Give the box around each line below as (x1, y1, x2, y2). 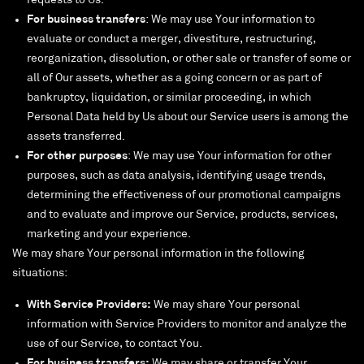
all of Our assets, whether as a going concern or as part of (27, 72, 322, 85)
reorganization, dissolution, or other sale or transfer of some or (27, 53, 351, 66)
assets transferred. (27, 131, 125, 144)
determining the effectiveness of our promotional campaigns (27, 189, 340, 202)
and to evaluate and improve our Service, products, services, (27, 209, 338, 222)
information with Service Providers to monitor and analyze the (27, 318, 347, 331)
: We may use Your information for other (128, 150, 331, 163)
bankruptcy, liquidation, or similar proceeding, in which (27, 92, 311, 105)
